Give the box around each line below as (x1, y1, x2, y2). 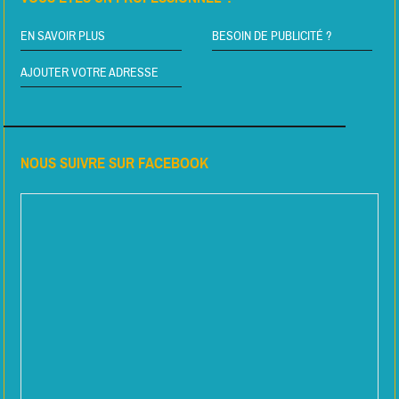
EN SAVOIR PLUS (20, 28, 106, 45)
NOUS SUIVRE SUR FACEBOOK (20, 154, 209, 174)
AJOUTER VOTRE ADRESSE (20, 65, 159, 82)
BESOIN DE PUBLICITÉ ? (211, 28, 331, 45)
